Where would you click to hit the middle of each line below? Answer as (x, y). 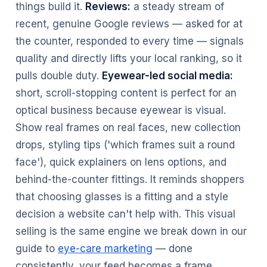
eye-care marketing (105, 249)
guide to (37, 249)
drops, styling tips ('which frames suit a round (125, 145)
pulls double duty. (59, 76)
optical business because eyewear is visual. (121, 110)
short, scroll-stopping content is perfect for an (126, 93)
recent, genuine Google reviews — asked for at (129, 24)
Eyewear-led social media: (167, 76)
